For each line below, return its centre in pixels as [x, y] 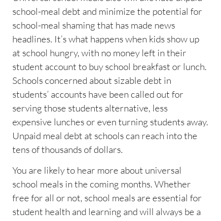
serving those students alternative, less [90, 108]
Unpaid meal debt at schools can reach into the [105, 135]
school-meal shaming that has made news [94, 25]
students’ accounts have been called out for [98, 94]
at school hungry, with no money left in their [99, 53]
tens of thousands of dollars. [68, 149]
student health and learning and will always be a [107, 212]
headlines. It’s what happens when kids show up [106, 39]
